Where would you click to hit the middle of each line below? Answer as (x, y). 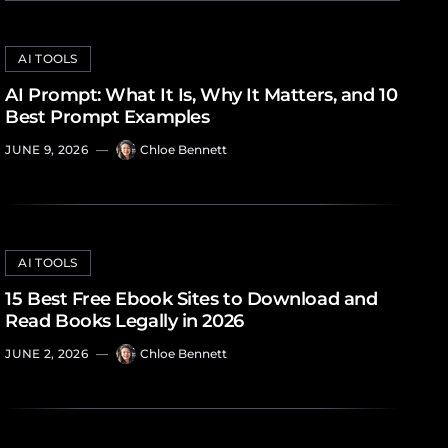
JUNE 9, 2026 (46, 149)
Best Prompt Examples (107, 117)
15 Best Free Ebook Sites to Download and (191, 299)
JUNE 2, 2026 (46, 353)
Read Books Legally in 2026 (124, 321)
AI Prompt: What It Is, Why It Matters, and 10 (201, 95)
